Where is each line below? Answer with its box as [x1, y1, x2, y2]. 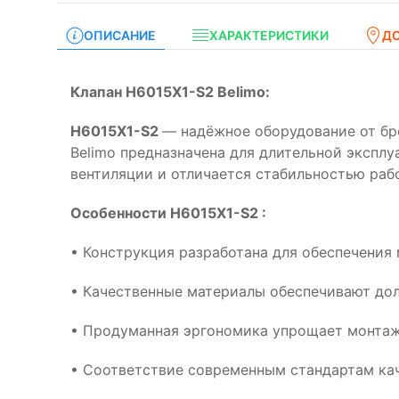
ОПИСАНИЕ [84, 28, 156, 43]
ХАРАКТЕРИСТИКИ [209, 28, 329, 43]
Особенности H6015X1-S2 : [70, 204, 266, 222]
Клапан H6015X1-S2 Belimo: [70, 83, 270, 101]
